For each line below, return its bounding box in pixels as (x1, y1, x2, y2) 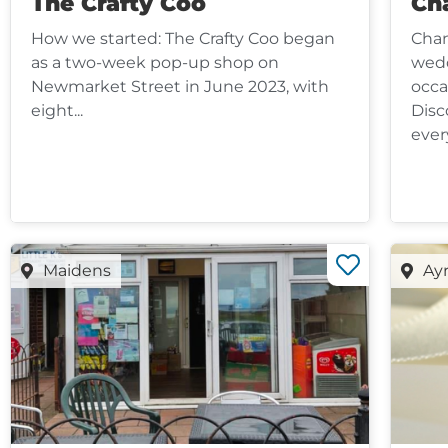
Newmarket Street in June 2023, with (31, 76, 329, 96)
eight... (31, 100, 83, 120)
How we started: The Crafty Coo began (31, 28, 335, 48)
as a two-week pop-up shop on (31, 52, 279, 72)
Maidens (43, 260, 111, 280)
